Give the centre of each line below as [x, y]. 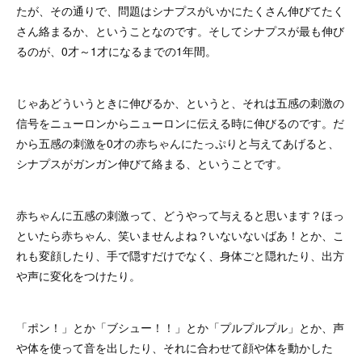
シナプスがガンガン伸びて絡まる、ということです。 [152, 163]
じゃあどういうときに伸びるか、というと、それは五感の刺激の [180, 102]
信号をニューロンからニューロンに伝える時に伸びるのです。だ [180, 122]
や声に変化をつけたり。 [78, 275]
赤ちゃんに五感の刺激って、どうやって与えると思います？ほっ [180, 215]
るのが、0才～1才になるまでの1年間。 [116, 51]
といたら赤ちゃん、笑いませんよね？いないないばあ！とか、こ [180, 235]
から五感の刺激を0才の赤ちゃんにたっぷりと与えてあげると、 [178, 143]
